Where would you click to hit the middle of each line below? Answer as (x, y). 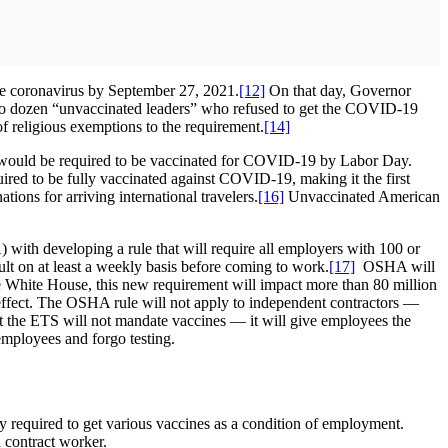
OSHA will (395, 267)
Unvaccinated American (362, 197)
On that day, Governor (338, 91)
